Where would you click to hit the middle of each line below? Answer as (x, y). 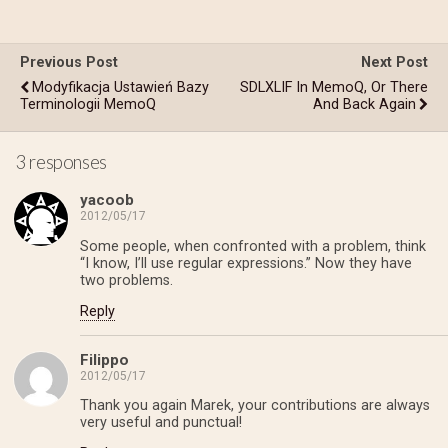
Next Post (394, 62)
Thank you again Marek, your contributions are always (255, 405)
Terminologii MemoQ (88, 104)
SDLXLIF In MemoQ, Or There (334, 87)
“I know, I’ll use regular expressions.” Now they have (246, 263)
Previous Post (69, 62)
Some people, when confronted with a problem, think (253, 246)
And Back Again (364, 104)
